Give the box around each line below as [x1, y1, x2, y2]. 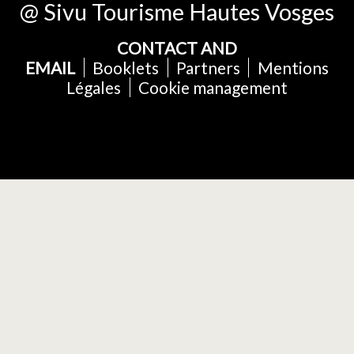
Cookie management [137, 77, 288, 97]
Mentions [257, 57, 329, 77]
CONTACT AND [117, 37, 237, 58]
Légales [66, 77, 122, 97]
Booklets [92, 57, 160, 77]
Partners [175, 57, 240, 77]
